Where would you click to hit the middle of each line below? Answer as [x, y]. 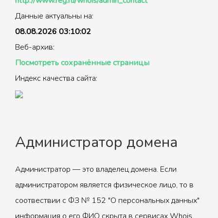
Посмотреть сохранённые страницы [82, 63]
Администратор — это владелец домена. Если [96, 169]
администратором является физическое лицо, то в [104, 185]
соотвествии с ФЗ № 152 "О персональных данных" [107, 200]
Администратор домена [96, 142]
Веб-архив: [35, 47]
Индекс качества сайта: [56, 78]
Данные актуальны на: [54, 16]
